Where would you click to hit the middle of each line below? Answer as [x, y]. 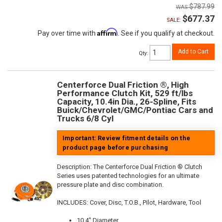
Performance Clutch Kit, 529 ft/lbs [125, 93]
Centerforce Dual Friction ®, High [123, 85]
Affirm [108, 32]
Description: [75, 167]
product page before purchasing [115, 148]
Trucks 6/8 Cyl [85, 119]
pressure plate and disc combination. [110, 185]
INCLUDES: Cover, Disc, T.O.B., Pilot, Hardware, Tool [129, 203]
